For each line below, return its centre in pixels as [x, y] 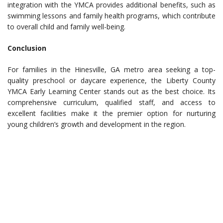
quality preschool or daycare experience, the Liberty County [111, 80]
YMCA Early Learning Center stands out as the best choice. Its [111, 91]
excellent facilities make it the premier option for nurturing [111, 113]
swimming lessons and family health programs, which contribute [111, 16]
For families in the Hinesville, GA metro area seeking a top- [111, 69]
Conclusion [27, 48]
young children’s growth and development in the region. [97, 124]
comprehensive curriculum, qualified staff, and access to [111, 102]
